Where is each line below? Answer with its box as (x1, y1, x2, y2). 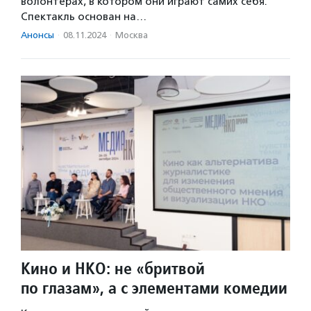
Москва (115, 29, 148, 40)
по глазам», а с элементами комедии (21, 277, 287, 299)
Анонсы (21, 29, 54, 40)
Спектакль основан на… (21, 10, 146, 23)
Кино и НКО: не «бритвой (21, 258, 205, 280)
